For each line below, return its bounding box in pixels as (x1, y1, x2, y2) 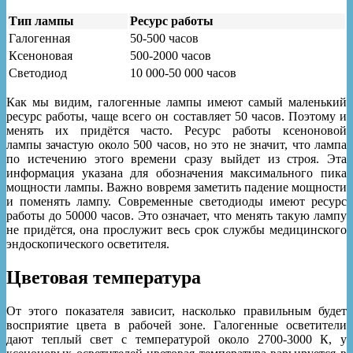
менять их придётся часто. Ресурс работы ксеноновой (6, 124, 347, 138)
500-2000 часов (130, 49, 211, 63)
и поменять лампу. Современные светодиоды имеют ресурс (6, 195, 347, 209)
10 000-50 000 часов (130, 66, 236, 80)
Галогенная (9, 32, 70, 46)
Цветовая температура (6, 267, 201, 288)
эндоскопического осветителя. (6, 237, 169, 251)
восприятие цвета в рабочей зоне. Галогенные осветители (6, 318, 347, 333)
